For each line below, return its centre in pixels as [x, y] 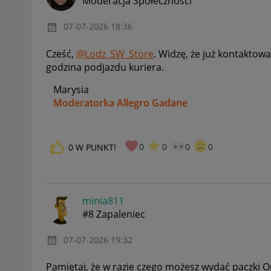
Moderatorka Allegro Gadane [120, 103]
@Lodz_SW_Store [115, 54]
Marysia [67, 89]
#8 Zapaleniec [114, 214]
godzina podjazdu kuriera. [106, 67]
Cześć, [61, 54]
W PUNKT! [96, 147]
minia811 [103, 201]
